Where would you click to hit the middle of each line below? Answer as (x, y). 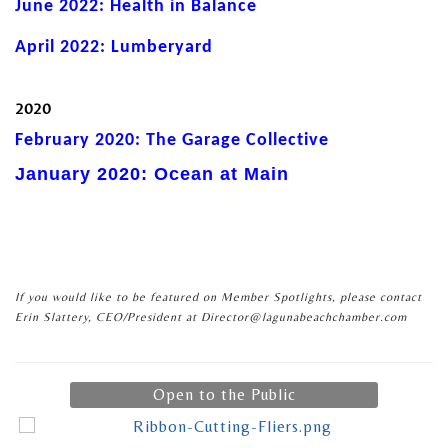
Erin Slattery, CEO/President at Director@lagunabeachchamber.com (211, 316)
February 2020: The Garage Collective (172, 140)
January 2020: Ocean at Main (152, 173)
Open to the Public (224, 394)
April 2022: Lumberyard (114, 47)
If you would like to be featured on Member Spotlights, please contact (218, 296)
